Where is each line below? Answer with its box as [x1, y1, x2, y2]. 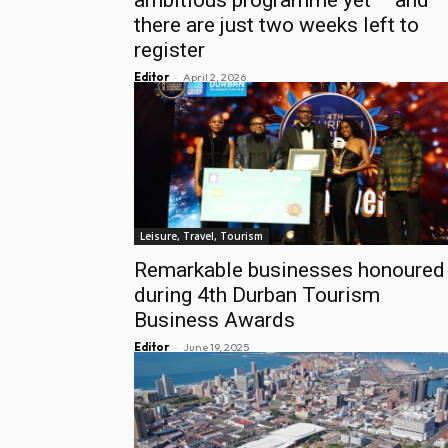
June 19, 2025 [183, 339, 249, 354]
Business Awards [134, 307, 295, 332]
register [134, 37, 205, 62]
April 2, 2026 [183, 69, 246, 84]
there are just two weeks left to [134, 12, 419, 37]
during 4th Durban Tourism [134, 282, 380, 307]
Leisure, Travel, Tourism [140, 228, 263, 243]
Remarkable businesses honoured [134, 257, 445, 282]
